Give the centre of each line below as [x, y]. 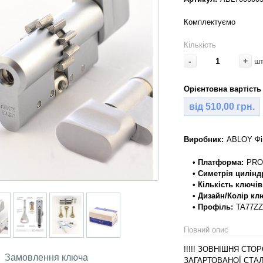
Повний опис [206, 230]
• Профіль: [213, 207]
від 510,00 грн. [222, 107]
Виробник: [203, 140]
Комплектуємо [209, 22]
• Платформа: [218, 163]
